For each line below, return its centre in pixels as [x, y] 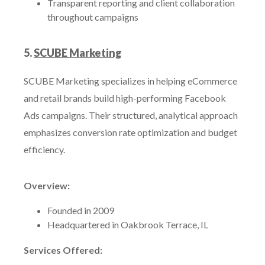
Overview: [47, 185]
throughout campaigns [93, 17]
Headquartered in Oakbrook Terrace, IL [128, 224]
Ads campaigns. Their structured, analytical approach [131, 115]
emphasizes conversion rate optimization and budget [130, 132]
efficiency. [44, 149]
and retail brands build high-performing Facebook [125, 98]
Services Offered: [63, 250]
